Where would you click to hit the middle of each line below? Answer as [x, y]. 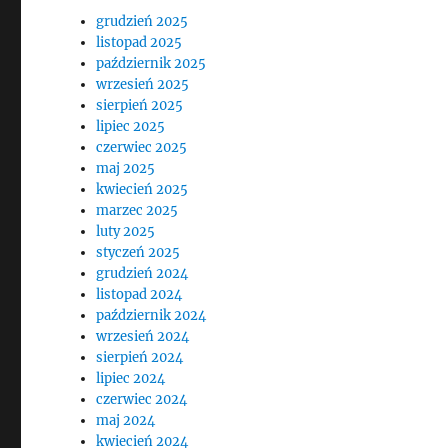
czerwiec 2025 [142, 147]
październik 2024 [151, 315]
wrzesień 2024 [143, 336]
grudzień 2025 [142, 21]
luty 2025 [126, 231]
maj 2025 [126, 168]
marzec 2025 [137, 210]
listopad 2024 [139, 294]
